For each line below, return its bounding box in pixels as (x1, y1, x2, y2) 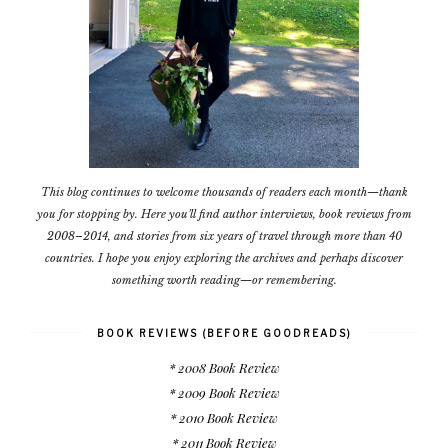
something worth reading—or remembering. (111, 272, 337, 287)
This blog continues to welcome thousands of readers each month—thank (40, 184, 408, 199)
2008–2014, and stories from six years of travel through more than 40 (46, 228, 402, 243)
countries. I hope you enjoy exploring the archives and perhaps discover (45, 250, 403, 265)
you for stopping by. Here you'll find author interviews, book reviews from (36, 206, 412, 221)
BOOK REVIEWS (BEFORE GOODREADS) (96, 326, 352, 339)
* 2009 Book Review (168, 383, 280, 401)
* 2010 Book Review (170, 408, 278, 426)
